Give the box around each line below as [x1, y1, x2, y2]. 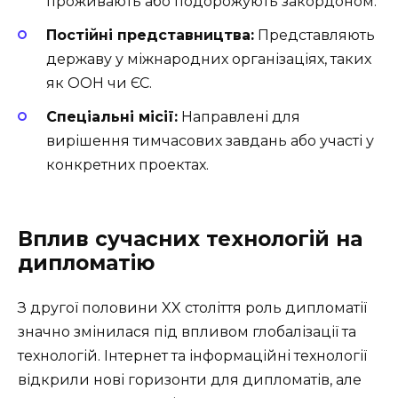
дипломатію [18, 251, 155, 276]
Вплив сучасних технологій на [18, 227, 362, 252]
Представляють [254, 26, 375, 44]
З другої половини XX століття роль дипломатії [18, 299, 367, 317]
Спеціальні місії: [46, 108, 178, 125]
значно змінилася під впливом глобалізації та [18, 323, 356, 341]
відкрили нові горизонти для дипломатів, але [18, 371, 362, 389]
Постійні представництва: [46, 26, 254, 44]
